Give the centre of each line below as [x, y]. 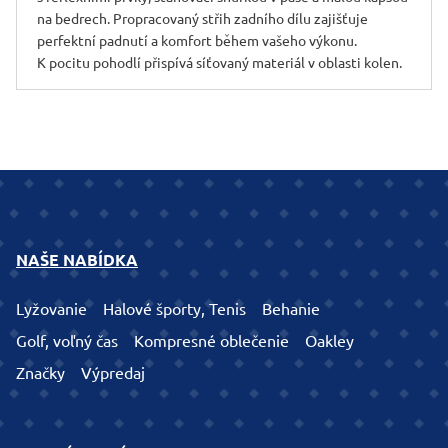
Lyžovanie [51, 309]
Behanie [291, 309]
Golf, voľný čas [67, 341]
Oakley [329, 341]
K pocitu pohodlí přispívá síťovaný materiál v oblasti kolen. [219, 63]
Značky [40, 373]
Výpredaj [113, 373]
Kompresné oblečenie [211, 341]
